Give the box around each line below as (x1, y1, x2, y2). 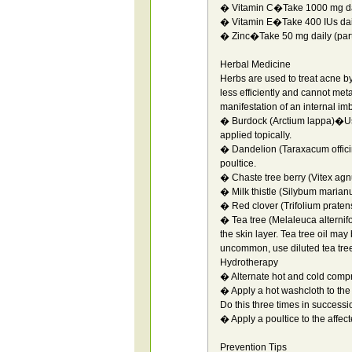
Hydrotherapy (220, 257, 278, 268)
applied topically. (220, 130, 291, 141)
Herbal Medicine (220, 59, 291, 70)
